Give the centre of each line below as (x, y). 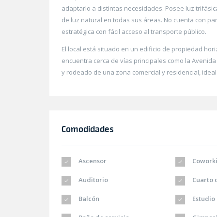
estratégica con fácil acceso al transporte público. (134, 32)
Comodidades (88, 129)
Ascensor (92, 161)
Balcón (88, 199)
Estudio (203, 199)
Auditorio (93, 180)
